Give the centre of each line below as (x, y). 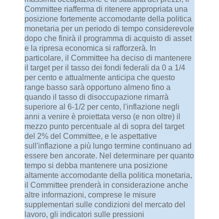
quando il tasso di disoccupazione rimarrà (97, 97)
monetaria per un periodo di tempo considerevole (109, 29)
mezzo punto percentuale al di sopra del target (104, 127)
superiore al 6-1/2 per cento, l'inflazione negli (102, 107)
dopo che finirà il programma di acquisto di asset (108, 39)
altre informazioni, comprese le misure (90, 195)
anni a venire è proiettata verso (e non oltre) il (102, 117)
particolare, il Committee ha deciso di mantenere (108, 58)
